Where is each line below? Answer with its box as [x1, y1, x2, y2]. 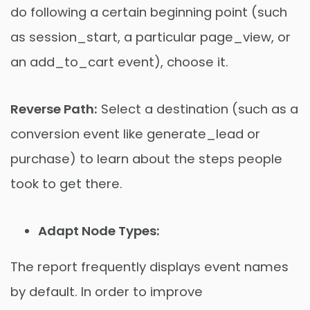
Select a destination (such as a [98, 100, 298, 118]
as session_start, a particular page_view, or [10, 28, 291, 46]
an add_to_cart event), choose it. [10, 53, 228, 71]
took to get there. [10, 175, 122, 193]
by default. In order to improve [10, 283, 203, 301]
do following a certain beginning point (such [10, 3, 287, 21]
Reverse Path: [10, 100, 98, 118]
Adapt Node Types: [38, 222, 160, 240]
